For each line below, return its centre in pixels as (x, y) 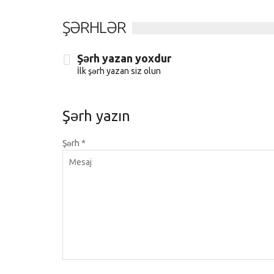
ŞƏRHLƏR (94, 28)
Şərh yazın (96, 116)
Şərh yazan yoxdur (124, 58)
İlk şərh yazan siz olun (119, 71)
